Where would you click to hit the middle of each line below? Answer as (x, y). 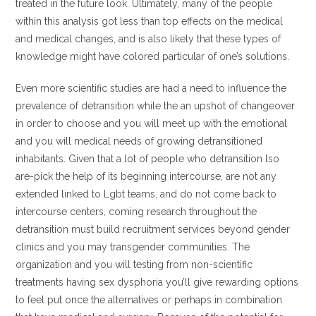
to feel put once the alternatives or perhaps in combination (149, 300)
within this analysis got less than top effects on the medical (150, 21)
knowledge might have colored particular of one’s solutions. (153, 56)
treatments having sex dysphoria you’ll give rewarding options (157, 282)
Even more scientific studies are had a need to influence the (151, 88)
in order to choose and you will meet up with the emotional (152, 123)
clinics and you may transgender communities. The (133, 247)
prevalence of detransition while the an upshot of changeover (156, 106)
